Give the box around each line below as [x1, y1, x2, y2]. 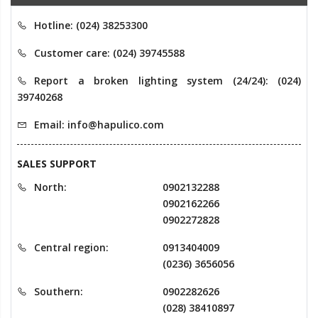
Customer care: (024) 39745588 [34, 46, 185, 60]
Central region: [34, 241, 109, 255]
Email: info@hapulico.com [34, 118, 164, 132]
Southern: [34, 285, 83, 299]
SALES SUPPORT [17, 157, 97, 171]
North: [34, 180, 67, 194]
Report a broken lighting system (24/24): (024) [34, 74, 301, 88]
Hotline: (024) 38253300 [34, 18, 148, 33]
